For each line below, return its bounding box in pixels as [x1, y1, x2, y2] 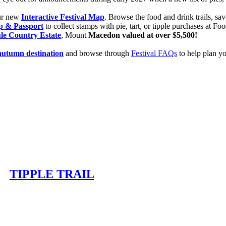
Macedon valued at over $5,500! [88, 30, 197, 39]
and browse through [64, 48, 131, 58]
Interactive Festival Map [21, 12, 104, 21]
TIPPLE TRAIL [9, 167, 94, 181]
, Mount [61, 30, 88, 39]
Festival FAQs [131, 48, 177, 58]
